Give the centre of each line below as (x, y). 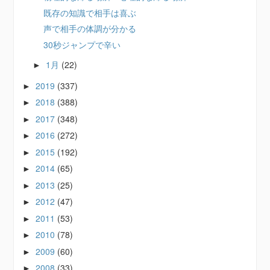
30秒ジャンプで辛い (82, 44)
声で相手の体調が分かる (90, 28)
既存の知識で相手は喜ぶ (90, 12)
